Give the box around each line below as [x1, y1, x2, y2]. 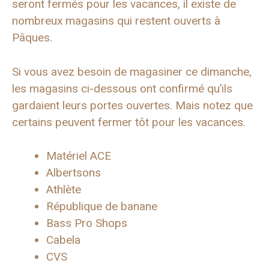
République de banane [46, 199, 157, 214]
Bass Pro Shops [46, 216, 127, 231]
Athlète [46, 183, 81, 197]
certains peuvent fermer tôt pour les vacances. [12, 115, 246, 129]
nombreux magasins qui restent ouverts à [12, 14, 220, 28]
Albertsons [46, 166, 101, 180]
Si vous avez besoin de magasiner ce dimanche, [12, 64, 252, 79]
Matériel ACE [46, 149, 111, 163]
